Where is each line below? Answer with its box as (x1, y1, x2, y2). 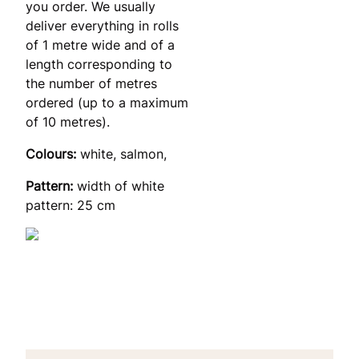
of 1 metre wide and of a (26, 36, 175, 53)
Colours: (26, 145, 80, 162)
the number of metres (26, 75, 157, 91)
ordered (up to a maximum (26, 94, 188, 111)
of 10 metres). (26, 113, 110, 130)
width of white (77, 177, 164, 194)
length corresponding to (26, 55, 172, 72)
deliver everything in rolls (26, 17, 179, 34)
